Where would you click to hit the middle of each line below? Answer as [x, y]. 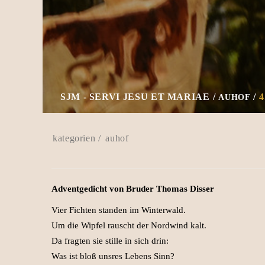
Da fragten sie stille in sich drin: [110, 241]
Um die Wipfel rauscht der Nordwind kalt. [129, 225]
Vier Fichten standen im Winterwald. [119, 210]
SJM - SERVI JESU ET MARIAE [135, 97]
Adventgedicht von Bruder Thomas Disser [133, 189]
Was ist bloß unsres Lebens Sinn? [113, 256]
